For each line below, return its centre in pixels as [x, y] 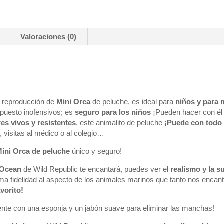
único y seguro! [96, 151]
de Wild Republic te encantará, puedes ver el [96, 169]
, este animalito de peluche [120, 123]
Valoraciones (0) [49, 37]
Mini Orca [75, 102]
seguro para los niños [113, 112]
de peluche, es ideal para [134, 102]
